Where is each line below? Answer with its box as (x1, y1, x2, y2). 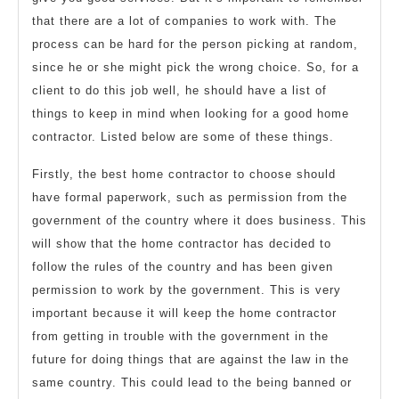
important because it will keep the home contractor (32, 306, 337, 321)
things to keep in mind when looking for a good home (32, 107, 349, 121)
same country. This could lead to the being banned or (32, 376, 352, 390)
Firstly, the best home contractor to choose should (32, 167, 336, 182)
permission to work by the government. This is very (32, 283, 341, 297)
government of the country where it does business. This (32, 214, 367, 228)
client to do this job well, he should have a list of (32, 84, 327, 98)
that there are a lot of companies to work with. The (32, 14, 337, 28)
